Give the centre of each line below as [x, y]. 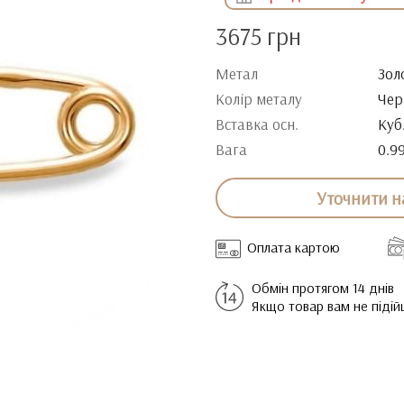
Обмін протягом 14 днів [323, 288]
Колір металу [259, 99]
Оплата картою [294, 247]
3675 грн [258, 36]
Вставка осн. [257, 124]
